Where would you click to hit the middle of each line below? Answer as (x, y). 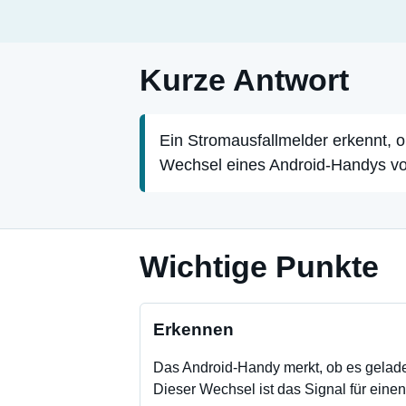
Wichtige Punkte (259, 266)
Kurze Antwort (244, 80)
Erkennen (193, 329)
